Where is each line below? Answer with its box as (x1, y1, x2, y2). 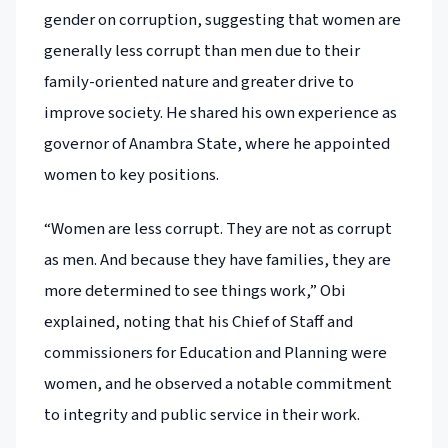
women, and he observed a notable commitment (44, 371, 392, 396)
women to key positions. (44, 163, 219, 188)
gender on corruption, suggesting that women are (44, 8, 401, 33)
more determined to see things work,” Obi (44, 278, 346, 303)
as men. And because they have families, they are (44, 247, 391, 272)
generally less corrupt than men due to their (44, 39, 360, 64)
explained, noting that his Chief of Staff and (44, 309, 353, 334)
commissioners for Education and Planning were (44, 340, 387, 365)
